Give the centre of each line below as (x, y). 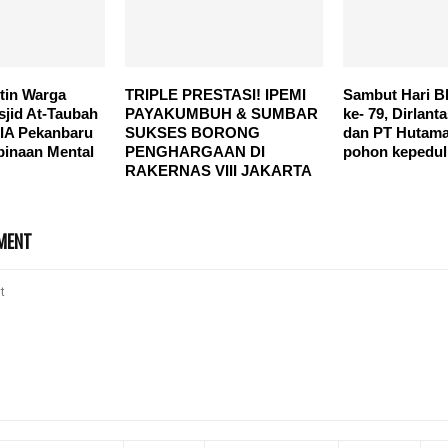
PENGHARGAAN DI (194, 151)
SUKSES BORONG (192, 132)
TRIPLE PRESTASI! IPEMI (215, 94)
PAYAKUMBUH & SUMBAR (221, 113)
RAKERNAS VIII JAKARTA (218, 170)
